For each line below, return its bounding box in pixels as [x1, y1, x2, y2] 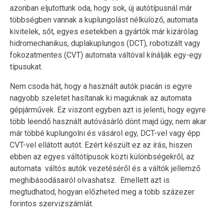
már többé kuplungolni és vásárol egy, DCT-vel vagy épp [10, 128, 200, 138]
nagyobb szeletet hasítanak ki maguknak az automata [10, 93, 192, 103]
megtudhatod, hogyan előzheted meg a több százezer [10, 187, 195, 197]
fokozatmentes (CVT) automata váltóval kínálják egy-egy [10, 50, 202, 60]
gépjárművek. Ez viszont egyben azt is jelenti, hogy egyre [10, 105, 206, 114]
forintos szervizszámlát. [10, 198, 93, 208]
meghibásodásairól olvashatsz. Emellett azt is [10, 175, 170, 185]
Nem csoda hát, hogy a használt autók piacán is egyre [10, 81, 192, 91]
